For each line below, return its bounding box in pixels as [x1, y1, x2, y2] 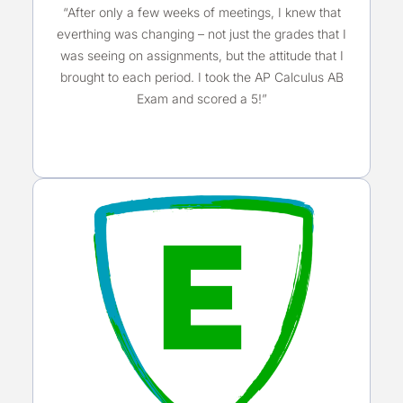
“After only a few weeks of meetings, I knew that [62, 4, 341, 20]
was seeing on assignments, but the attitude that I [59, 47, 344, 63]
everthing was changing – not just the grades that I [57, 25, 346, 41]
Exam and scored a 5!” [136, 90, 267, 106]
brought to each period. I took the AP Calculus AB [59, 68, 344, 85]
